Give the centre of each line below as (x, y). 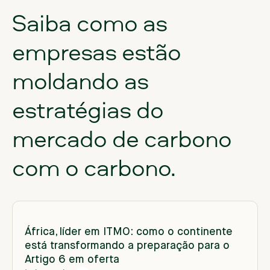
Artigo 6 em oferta (72, 260)
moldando (65, 80)
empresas (64, 52)
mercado (59, 138)
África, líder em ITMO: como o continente (129, 232)
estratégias (71, 109)
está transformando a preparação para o (127, 246)
